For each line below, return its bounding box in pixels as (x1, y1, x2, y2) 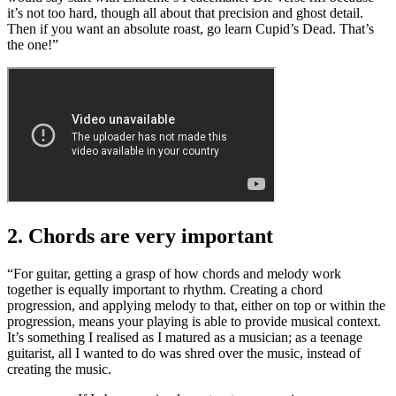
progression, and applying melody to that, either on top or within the (7, 298, 385, 314)
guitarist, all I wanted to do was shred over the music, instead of (7, 346, 361, 362)
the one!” (7, 37, 58, 53)
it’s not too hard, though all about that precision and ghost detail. (7, 5, 363, 21)
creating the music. (7, 362, 118, 377)
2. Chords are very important (7, 225, 273, 248)
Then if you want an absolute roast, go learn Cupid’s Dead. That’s (7, 21, 374, 37)
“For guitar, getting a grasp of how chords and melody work (7, 266, 341, 282)
